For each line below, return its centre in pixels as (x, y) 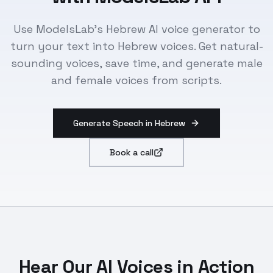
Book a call (132, 152)
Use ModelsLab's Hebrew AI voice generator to (136, 29)
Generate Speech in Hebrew (129, 123)
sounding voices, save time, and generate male (136, 63)
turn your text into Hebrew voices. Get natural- (136, 46)
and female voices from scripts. (136, 80)
